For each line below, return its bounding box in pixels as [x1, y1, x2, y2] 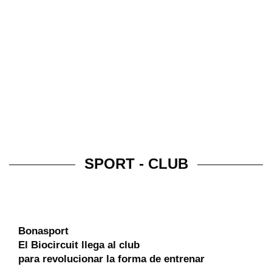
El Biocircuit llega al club [18, 239, 140, 251]
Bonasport [18, 225, 69, 237]
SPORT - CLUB [84, 155, 188, 172]
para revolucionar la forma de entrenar [18, 253, 205, 265]
